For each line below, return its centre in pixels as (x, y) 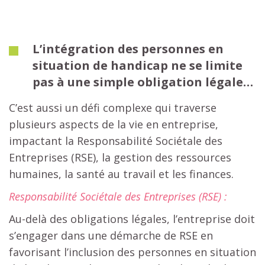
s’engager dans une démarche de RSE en (111, 235)
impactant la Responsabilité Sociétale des (116, 140)
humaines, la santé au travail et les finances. (121, 174)
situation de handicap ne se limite (138, 65)
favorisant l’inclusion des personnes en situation (132, 252)
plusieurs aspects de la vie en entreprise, (114, 124)
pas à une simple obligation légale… (143, 82)
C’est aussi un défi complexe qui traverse (113, 107)
